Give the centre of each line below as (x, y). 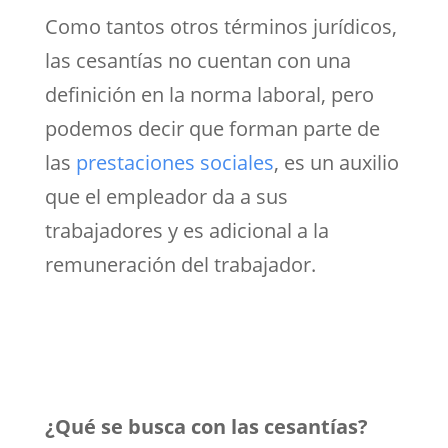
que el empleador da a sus (166, 196)
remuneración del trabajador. (180, 264)
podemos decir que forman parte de (212, 128)
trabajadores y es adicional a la (186, 230)
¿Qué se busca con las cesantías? (206, 426)
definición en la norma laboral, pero (209, 94)
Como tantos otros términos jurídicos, (220, 26)
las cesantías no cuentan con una (197, 60)
